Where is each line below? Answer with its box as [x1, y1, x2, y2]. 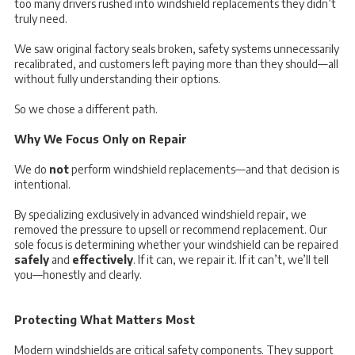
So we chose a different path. [14, 101, 158, 116]
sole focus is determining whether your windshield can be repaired [14, 237, 338, 251]
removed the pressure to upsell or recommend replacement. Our [14, 222, 327, 236]
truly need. [14, 11, 67, 25]
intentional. [14, 177, 71, 191]
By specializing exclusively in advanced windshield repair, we [14, 207, 307, 221]
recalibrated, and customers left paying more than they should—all [14, 56, 338, 71]
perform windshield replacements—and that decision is [69, 162, 339, 176]
